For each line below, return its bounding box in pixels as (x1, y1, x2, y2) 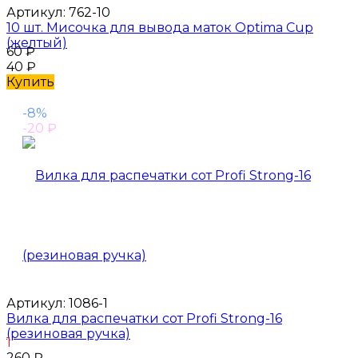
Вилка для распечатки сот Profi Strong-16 (6, 310, 282, 326)
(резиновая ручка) (6, 325, 130, 341)
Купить (6, 74, 54, 89)
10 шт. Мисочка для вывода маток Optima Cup (6, 19, 313, 35)
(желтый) (6, 34, 67, 50)
